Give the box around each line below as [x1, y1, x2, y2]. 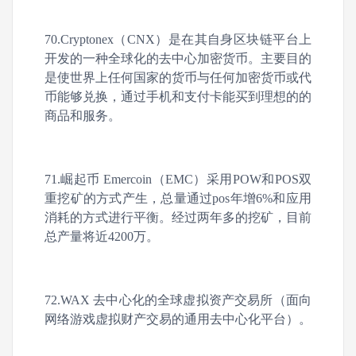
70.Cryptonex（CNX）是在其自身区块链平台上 [44, 33, 311, 46]
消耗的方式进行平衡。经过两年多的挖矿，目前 [44, 211, 311, 224]
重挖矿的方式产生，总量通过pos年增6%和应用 [44, 192, 311, 205]
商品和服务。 [44, 109, 121, 122]
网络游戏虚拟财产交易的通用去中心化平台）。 [44, 312, 311, 326]
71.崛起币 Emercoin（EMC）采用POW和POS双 [44, 172, 311, 186]
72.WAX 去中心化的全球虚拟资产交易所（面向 [44, 293, 311, 307]
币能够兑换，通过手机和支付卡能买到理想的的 [44, 90, 311, 103]
